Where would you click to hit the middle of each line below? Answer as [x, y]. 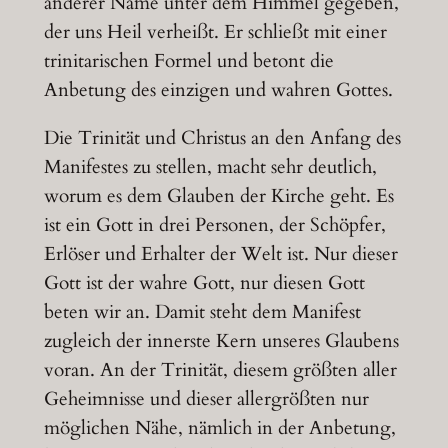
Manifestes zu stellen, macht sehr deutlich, [210, 166]
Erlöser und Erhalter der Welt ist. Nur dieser [220, 253]
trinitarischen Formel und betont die [188, 60]
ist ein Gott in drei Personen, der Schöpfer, [214, 224]
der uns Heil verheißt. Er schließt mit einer [215, 31]
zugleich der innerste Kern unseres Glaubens [221, 340]
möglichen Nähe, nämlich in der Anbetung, [219, 427]
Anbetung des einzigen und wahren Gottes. [218, 89]
